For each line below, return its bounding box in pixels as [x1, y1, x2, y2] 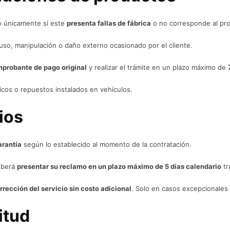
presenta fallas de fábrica [67, 19, 151, 27]
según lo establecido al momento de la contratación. [22, 140, 191, 148]
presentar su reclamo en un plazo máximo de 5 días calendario [17, 162, 221, 170]
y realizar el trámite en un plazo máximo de [87, 63, 228, 71]
